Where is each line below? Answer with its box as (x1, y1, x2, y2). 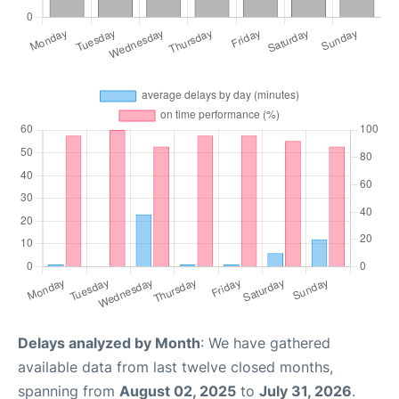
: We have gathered (200, 333, 330, 352)
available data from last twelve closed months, (18, 357, 333, 376)
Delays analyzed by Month (18, 333, 200, 352)
